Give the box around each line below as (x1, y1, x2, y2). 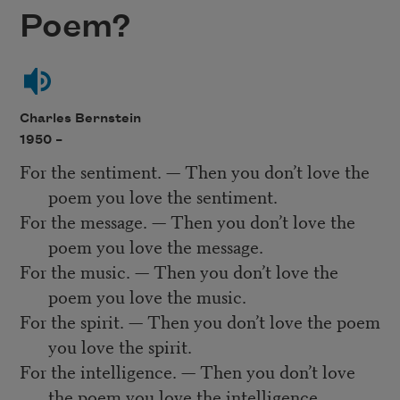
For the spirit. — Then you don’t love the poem (19, 308, 380, 335)
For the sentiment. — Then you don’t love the (19, 158, 370, 185)
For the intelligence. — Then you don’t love (19, 358, 355, 385)
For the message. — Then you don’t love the (19, 208, 355, 235)
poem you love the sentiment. (47, 183, 278, 210)
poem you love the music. (47, 283, 246, 310)
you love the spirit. (47, 333, 192, 360)
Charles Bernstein (19, 111, 141, 126)
